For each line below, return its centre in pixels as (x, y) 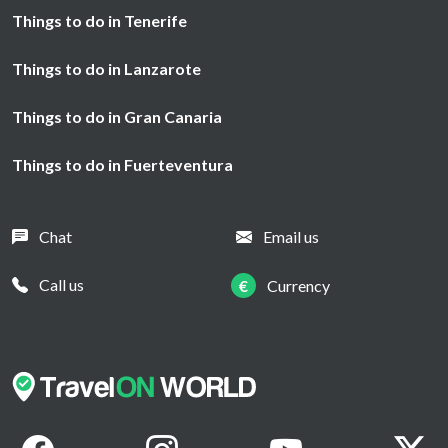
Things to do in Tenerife (99, 21)
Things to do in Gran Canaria (117, 117)
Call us (61, 285)
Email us (291, 237)
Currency (298, 286)
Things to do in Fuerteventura (122, 165)
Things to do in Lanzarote (106, 69)
